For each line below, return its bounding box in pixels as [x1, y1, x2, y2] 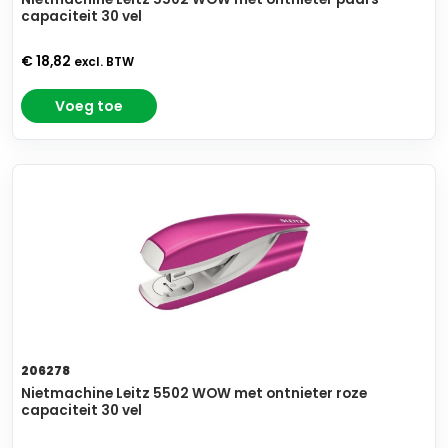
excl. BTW [74, 54, 134, 71]
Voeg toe [55, 96, 123, 117]
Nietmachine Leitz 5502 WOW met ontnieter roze [21, 384, 367, 404]
